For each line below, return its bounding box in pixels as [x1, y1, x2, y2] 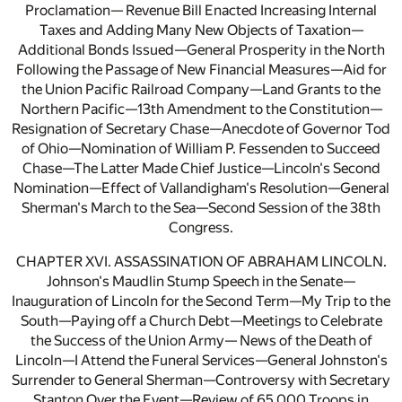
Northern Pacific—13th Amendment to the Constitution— [20, 100, 382, 118]
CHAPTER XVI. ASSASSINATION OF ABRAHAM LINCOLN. [15, 253, 387, 271]
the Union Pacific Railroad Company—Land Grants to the [22, 81, 380, 99]
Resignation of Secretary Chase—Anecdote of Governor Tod [12, 120, 390, 138]
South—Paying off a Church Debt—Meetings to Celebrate [20, 312, 382, 330]
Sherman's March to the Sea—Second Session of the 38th [22, 199, 380, 217]
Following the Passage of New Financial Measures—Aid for [15, 61, 387, 79]
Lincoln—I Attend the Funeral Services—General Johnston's [14, 352, 388, 370]
